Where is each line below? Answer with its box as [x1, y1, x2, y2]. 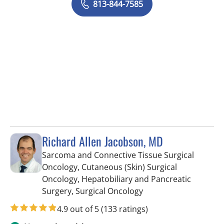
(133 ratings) [101, 203, 148, 214]
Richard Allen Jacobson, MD [42, 132, 163, 150]
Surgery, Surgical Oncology [42, 185, 143, 196]
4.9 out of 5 [57, 203, 101, 214]
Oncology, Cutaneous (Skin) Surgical [42, 161, 177, 172]
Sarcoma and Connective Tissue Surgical [42, 149, 194, 160]
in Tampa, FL [142, 185, 189, 196]
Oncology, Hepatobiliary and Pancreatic [42, 173, 191, 184]
